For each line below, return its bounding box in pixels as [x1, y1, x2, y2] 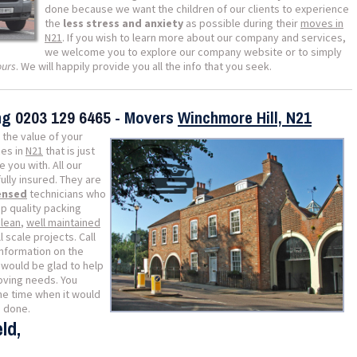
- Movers [111, 106, 178, 129]
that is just [43, 143, 95, 158]
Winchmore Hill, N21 [178, 106, 312, 129]
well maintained [26, 215, 100, 229]
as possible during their [183, 16, 300, 30]
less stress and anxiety [63, 16, 183, 30]
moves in [300, 16, 343, 30]
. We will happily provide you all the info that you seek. [16, 59, 272, 73]
